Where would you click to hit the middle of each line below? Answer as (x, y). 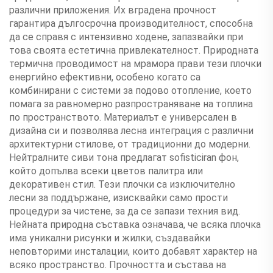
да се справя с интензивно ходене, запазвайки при (126, 37)
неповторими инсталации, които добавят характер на (133, 251)
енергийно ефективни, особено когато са (105, 77)
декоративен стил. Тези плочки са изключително (122, 184)
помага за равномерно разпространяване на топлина (131, 104)
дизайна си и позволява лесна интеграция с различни (131, 130)
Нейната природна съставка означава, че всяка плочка (135, 224)
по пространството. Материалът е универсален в (123, 117)
